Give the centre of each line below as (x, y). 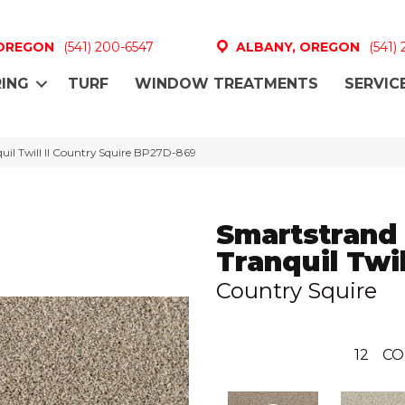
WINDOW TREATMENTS (226, 84)
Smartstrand (307, 234)
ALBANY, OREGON (297, 47)
